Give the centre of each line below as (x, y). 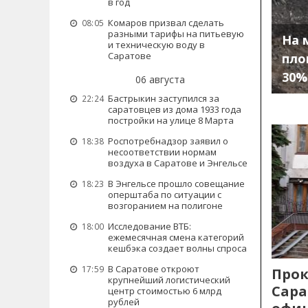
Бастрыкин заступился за (164, 98)
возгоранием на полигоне (165, 206)
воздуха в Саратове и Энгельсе (178, 163)
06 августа (160, 79)
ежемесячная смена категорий (176, 237)
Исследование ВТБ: (150, 226)
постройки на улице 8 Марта (171, 120)
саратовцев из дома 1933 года (175, 109)
